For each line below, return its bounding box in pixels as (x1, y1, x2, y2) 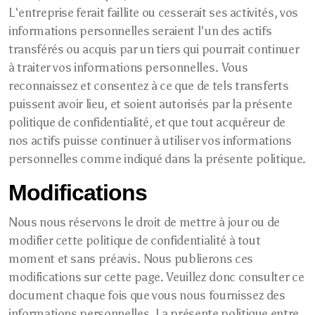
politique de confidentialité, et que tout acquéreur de (8, 115, 285, 130)
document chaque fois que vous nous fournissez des (8, 288, 285, 303)
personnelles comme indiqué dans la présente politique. (8, 151, 306, 167)
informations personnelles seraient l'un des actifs (8, 23, 272, 39)
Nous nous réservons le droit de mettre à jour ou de (8, 214, 281, 230)
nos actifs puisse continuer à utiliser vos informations (8, 133, 292, 148)
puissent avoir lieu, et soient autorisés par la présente (8, 96, 292, 112)
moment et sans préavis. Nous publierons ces (8, 251, 253, 266)
